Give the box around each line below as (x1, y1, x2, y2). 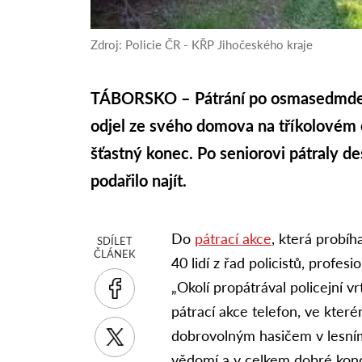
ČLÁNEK (94, 247, 137, 261)
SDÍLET (97, 234, 133, 248)
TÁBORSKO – (90, 88, 196, 108)
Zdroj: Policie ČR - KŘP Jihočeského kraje (90, 37, 314, 53)
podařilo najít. (90, 170, 187, 191)
